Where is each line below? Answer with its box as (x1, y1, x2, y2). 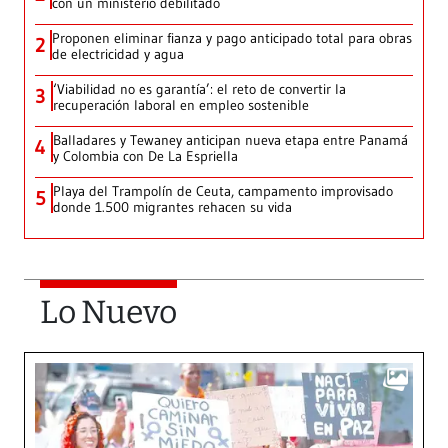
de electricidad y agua (52, 45, 184, 64)
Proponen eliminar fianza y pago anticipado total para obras (52, 29, 412, 48)
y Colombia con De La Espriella (53, 147, 238, 166)
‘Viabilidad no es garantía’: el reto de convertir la (53, 80, 346, 99)
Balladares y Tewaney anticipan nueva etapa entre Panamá (53, 131, 408, 150)
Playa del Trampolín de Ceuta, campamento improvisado (53, 182, 393, 201)
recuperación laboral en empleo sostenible (53, 96, 309, 115)
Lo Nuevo (40, 293, 177, 332)
